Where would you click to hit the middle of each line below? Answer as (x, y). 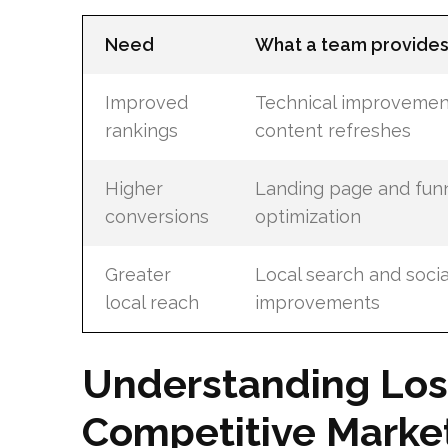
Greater (137, 274)
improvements (317, 302)
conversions (156, 216)
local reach (151, 302)
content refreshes (332, 130)
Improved (146, 102)
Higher (133, 188)
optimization (307, 216)
